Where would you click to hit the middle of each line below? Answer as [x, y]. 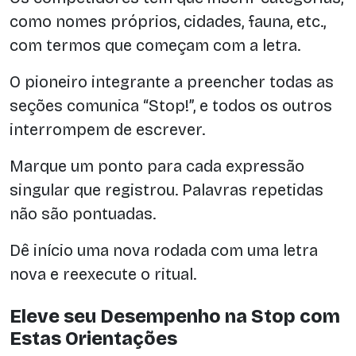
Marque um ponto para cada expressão [157, 166]
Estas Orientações [93, 338]
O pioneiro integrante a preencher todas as [172, 82]
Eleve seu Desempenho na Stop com [175, 316]
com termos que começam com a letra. [155, 46]
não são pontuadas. [83, 214]
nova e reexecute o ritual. [103, 275]
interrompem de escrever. [107, 130]
